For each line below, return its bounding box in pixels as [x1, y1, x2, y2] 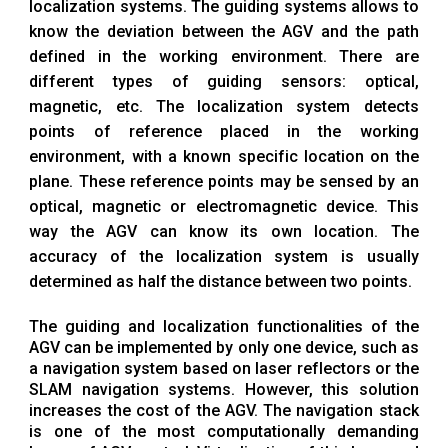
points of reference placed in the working [29, 122, 419, 141]
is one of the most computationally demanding [29, 422, 419, 441]
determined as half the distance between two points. [29, 272, 413, 291]
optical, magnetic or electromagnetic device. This [29, 197, 419, 216]
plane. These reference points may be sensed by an [29, 172, 419, 191]
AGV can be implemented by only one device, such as [29, 338, 419, 357]
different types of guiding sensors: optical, [29, 72, 419, 91]
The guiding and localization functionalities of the [29, 317, 419, 336]
